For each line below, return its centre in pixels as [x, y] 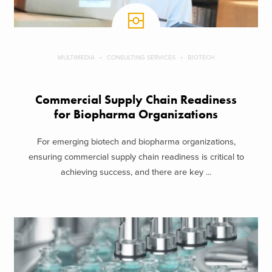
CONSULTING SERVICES [141, 58]
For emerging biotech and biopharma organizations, [136, 141]
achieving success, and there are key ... [136, 172]
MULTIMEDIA [76, 58]
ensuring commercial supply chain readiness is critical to [136, 157]
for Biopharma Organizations [136, 115]
